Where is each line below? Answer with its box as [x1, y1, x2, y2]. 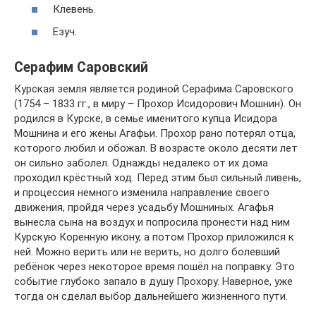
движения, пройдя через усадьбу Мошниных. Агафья [14, 200, 274, 214]
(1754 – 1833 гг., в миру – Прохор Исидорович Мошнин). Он [14, 97, 301, 110]
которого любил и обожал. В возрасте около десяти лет [14, 141, 298, 154]
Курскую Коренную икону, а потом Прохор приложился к [14, 230, 294, 243]
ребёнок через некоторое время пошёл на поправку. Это [14, 260, 295, 273]
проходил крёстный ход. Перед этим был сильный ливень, [14, 171, 301, 184]
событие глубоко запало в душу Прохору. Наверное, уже [14, 274, 293, 288]
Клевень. [53, 3, 96, 16]
